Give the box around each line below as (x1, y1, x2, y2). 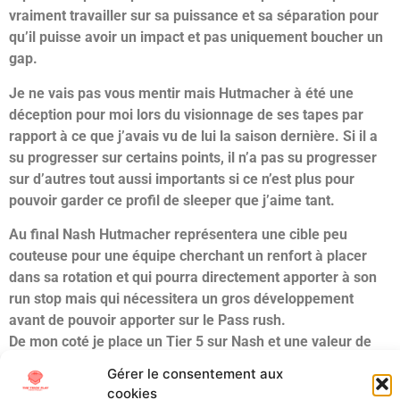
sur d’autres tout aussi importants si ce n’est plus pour (9, 170, 354, 187)
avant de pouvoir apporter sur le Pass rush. (9, 312, 286, 329)
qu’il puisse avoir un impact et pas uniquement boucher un (9, 29, 383, 46)
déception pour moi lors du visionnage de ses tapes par (9, 105, 363, 123)
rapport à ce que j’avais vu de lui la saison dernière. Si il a (9, 127, 378, 145)
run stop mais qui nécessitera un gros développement (9, 290, 354, 308)
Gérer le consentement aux (107, 365, 283, 382)
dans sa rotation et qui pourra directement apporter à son (9, 269, 377, 287)
